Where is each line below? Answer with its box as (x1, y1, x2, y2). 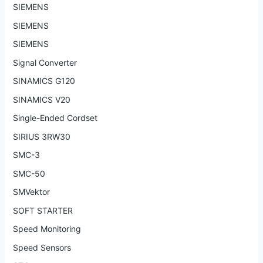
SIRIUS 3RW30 (12, 131, 70, 141)
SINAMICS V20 (12, 94, 70, 104)
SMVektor (12, 187, 50, 197)
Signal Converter (12, 57, 77, 68)
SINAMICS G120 (12, 76, 75, 86)
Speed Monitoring (12, 224, 81, 234)
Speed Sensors (12, 242, 71, 252)
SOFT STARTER (12, 205, 73, 215)
